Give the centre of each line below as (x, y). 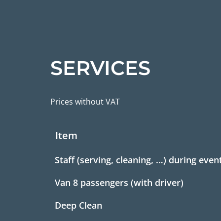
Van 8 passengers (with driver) (119, 183)
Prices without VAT (85, 102)
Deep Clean (78, 205)
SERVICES (100, 68)
